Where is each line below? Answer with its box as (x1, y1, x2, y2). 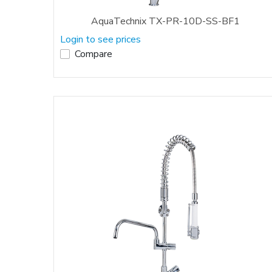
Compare (75, 47, 112, 61)
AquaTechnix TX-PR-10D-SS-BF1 (90, 14, 240, 28)
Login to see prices (60, 32, 141, 46)
